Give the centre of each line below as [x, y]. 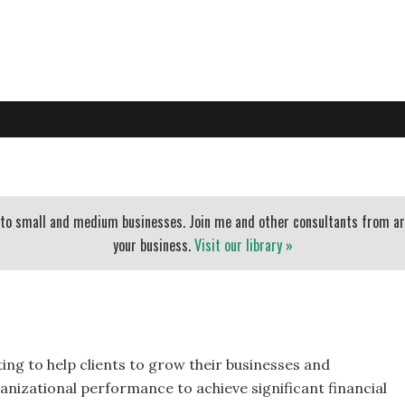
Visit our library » [243, 245]
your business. [153, 245]
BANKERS [282, 167]
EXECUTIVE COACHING [92, 167]
